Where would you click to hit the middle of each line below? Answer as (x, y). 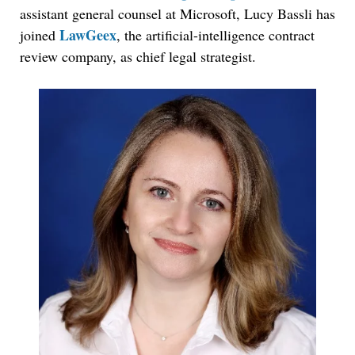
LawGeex (88, 35)
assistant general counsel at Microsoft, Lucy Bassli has (177, 13)
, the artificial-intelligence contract (216, 35)
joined (40, 35)
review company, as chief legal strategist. (138, 56)
